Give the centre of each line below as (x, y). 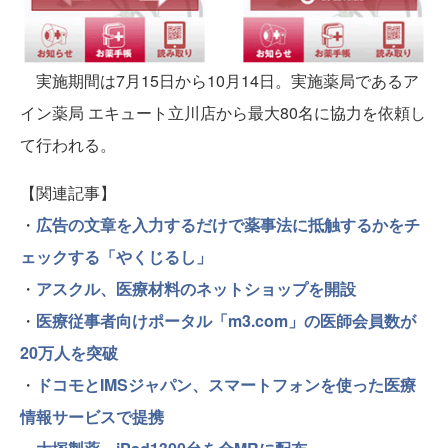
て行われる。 (68, 144)
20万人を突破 (69, 352)
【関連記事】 (68, 192)
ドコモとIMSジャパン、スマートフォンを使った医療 (226, 384)
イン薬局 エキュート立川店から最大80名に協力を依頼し (223, 112)
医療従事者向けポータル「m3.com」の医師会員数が (226, 320)
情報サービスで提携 (92, 416)
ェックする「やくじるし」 (116, 256)
